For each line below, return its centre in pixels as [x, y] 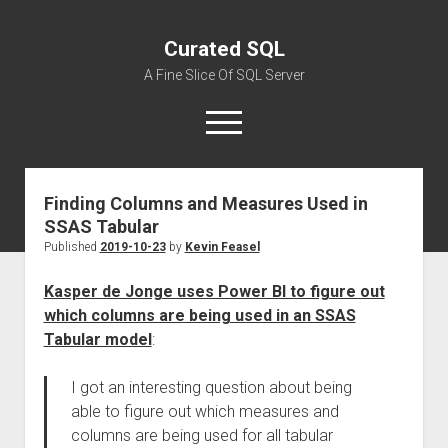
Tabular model [97, 339]
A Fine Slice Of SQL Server [224, 75]
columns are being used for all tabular [201, 435]
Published [71, 247]
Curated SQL [224, 49]
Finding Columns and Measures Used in [205, 203]
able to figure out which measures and [204, 411]
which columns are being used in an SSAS [199, 315]
